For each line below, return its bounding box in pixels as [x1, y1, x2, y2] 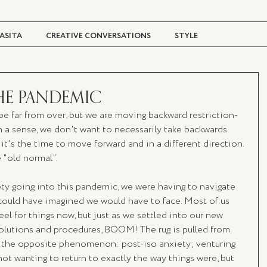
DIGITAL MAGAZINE [120, 78, 194, 89]
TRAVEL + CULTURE [23, 78, 96, 89]
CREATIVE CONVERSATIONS [46, 30, 151, 42]
